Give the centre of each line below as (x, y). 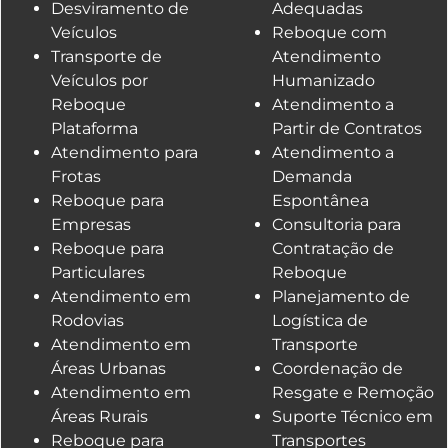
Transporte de (106, 57)
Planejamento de (341, 297)
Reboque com (329, 33)
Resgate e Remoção (353, 393)
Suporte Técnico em (352, 417)
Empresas (91, 225)
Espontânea (320, 201)
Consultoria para (336, 225)
